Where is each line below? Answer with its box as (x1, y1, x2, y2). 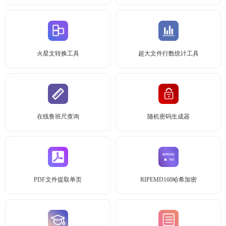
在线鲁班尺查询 (36, 113, 79, 120)
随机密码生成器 (147, 113, 190, 120)
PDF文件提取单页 (34, 176, 82, 183)
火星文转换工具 (36, 50, 79, 57)
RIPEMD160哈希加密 (140, 176, 197, 183)
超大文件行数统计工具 (138, 50, 199, 57)
